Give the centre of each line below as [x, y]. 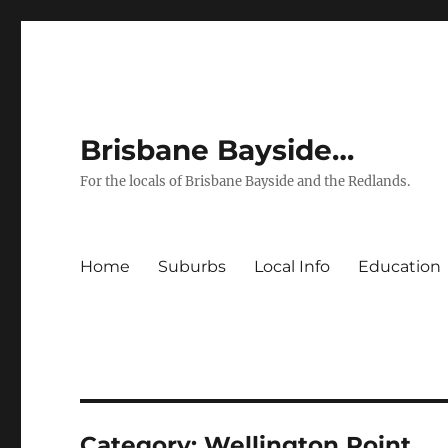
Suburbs [192, 266]
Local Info [292, 266]
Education [400, 266]
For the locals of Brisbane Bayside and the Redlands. [245, 181]
